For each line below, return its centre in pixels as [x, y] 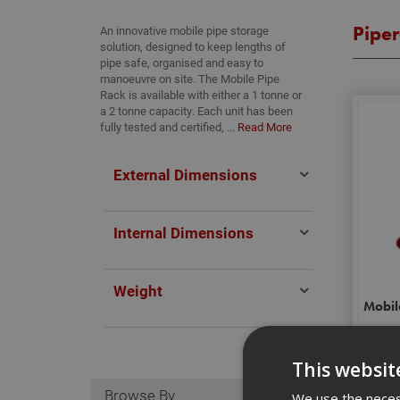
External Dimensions [185, 174]
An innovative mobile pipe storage [184, 30]
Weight [138, 290]
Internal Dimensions [183, 232]
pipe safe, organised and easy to [182, 62]
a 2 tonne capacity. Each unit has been [196, 111]
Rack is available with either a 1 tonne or [201, 95]
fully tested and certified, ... [169, 127]
